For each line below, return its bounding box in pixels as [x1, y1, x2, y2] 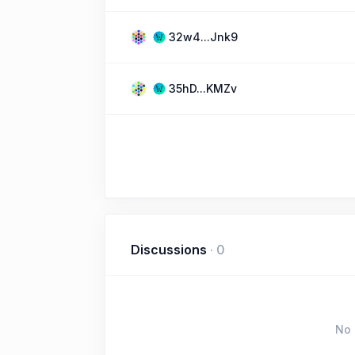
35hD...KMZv [169, 82, 237, 95]
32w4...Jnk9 [169, 30, 238, 44]
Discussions [131, 242, 207, 258]
